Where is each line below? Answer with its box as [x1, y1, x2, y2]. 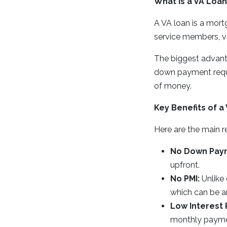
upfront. [170, 160, 200, 170]
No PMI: [170, 174, 200, 183]
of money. [154, 81, 192, 91]
